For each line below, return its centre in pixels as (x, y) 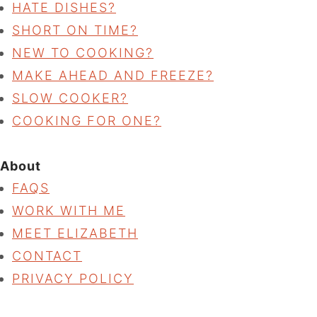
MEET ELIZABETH (75, 233)
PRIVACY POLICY (73, 278)
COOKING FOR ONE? (87, 120)
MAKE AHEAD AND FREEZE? (113, 75)
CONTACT (47, 255)
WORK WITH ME (69, 210)
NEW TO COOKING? (83, 52)
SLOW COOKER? (70, 98)
